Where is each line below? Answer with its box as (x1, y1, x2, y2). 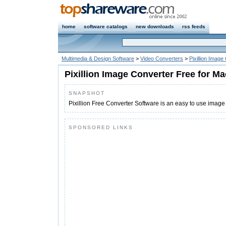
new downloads (136, 24, 174, 29)
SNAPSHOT (69, 90, 105, 96)
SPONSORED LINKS (69, 125, 133, 130)
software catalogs (84, 24, 128, 29)
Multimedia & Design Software (62, 55, 134, 62)
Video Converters (140, 55, 183, 62)
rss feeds (182, 24, 205, 29)
